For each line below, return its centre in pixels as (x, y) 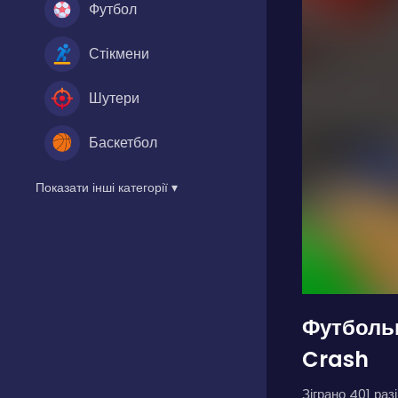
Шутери (114, 98)
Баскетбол (123, 142)
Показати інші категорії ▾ (107, 187)
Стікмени (119, 53)
